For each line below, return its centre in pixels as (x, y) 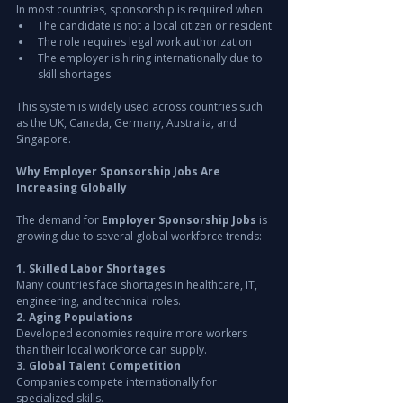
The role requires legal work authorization (145, 42)
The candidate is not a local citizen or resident (155, 26)
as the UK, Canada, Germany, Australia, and (128, 123)
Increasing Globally (72, 188)
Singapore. (44, 139)
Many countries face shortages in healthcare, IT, (138, 285)
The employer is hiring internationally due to (152, 58)
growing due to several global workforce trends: (139, 237)
